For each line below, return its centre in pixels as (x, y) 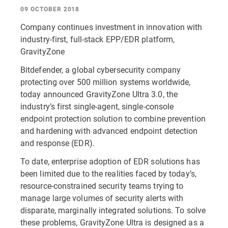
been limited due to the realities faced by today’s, (108, 173)
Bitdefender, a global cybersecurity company (101, 69)
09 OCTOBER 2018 (50, 9)
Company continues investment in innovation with (111, 27)
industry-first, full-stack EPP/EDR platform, (98, 39)
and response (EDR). (58, 143)
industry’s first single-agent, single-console (97, 106)
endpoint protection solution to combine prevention (113, 118)
